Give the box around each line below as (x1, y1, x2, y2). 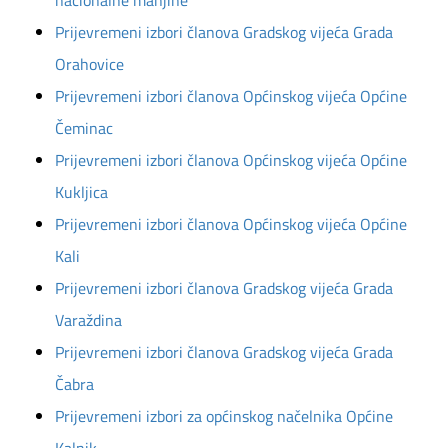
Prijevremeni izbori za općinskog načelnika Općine (55, 404, 393, 428)
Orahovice (55, 52, 124, 76)
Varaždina (55, 308, 122, 332)
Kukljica (55, 180, 108, 204)
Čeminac (55, 116, 113, 140)
